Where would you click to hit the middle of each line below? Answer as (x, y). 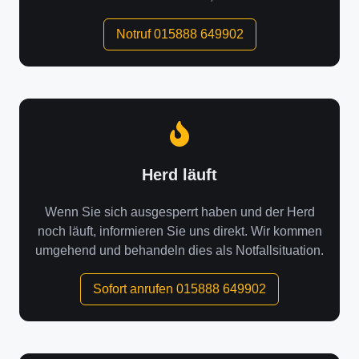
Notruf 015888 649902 (179, 34)
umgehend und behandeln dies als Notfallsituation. (179, 250)
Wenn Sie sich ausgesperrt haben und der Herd (179, 212)
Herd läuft (179, 175)
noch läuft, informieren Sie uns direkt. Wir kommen (179, 231)
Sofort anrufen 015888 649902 (179, 289)
